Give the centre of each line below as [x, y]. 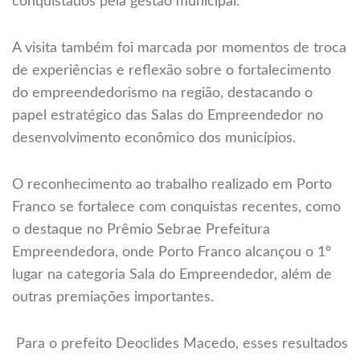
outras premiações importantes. [113, 298]
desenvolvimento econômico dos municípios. [154, 139]
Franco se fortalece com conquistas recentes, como [176, 208]
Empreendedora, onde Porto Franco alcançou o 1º [172, 253]
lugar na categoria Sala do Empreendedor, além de [172, 275]
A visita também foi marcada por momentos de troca [179, 49]
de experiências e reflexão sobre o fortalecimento [172, 71]
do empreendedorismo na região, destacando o [162, 94]
